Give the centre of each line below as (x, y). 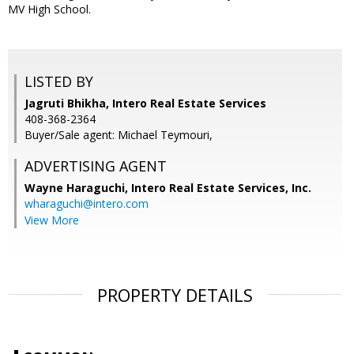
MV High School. (49, 9)
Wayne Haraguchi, (78, 188)
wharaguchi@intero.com (87, 204)
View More (52, 220)
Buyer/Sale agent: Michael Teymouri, (119, 135)
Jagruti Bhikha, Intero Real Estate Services (145, 104)
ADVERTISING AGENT (96, 166)
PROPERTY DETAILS (175, 295)
